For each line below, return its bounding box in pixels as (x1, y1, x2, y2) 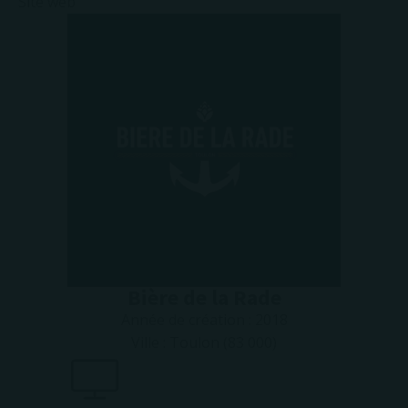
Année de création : (120, 310, 255, 330)
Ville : (131, 332, 169, 352)
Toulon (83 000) (169, 332, 277, 352)
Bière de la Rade (127, 283, 281, 311)
